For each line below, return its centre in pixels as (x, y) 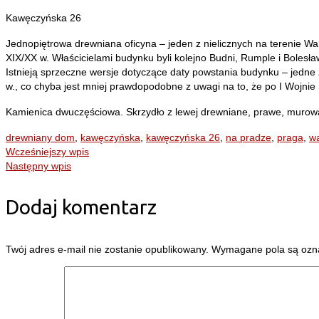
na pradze (249, 138)
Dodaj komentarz (81, 207)
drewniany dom (40, 138)
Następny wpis (38, 166)
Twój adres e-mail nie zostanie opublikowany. (107, 250)
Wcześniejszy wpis (47, 152)
